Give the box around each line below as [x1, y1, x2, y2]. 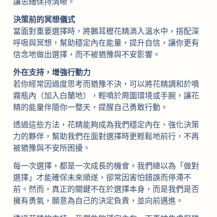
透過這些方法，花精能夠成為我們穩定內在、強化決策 [13, 121, 199, 129]
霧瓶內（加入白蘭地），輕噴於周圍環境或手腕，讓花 [13, 91, 199, 100]
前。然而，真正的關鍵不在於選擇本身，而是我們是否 [13, 185, 199, 194]
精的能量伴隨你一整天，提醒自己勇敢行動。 [13, 103, 168, 111]
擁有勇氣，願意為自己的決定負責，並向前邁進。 [13, 197, 184, 205]
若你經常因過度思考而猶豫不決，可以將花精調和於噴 [13, 79, 199, 88]
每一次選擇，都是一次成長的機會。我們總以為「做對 [13, 162, 199, 170]
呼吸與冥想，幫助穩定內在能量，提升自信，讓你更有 [13, 38, 199, 47]
